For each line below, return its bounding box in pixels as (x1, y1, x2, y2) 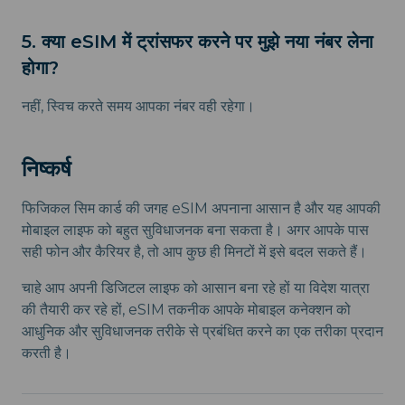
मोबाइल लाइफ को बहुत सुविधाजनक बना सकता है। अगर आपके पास (22, 221, 369, 239)
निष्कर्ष (22, 155, 71, 182)
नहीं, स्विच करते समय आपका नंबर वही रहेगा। (22, 97, 255, 115)
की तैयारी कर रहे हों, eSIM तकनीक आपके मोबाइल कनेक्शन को (22, 300, 351, 318)
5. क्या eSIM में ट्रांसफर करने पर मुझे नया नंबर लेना (22, 30, 373, 52)
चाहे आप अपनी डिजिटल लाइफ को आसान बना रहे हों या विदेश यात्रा (22, 278, 370, 297)
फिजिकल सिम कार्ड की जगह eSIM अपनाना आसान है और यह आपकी (22, 199, 381, 217)
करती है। (22, 344, 71, 362)
